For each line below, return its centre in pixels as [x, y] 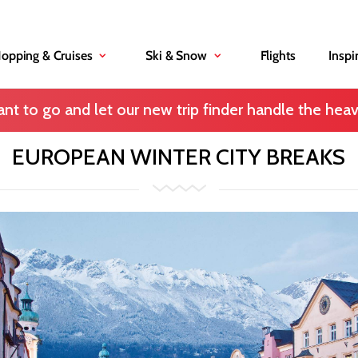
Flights [278, 56]
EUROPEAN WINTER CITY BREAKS [179, 157]
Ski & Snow [176, 56]
